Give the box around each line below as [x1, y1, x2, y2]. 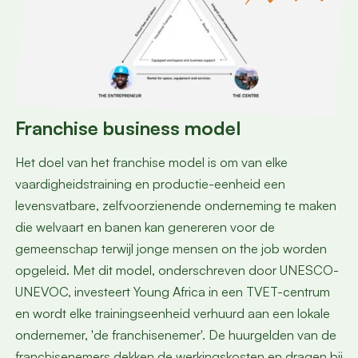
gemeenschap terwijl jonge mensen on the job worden [14, 241, 327, 257]
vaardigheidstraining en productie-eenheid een [14, 176, 285, 193]
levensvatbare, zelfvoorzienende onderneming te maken [14, 197, 336, 214]
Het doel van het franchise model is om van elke [14, 154, 288, 171]
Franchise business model [14, 115, 241, 140]
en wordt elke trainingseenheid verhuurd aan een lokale [14, 305, 330, 322]
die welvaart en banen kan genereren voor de [14, 219, 275, 236]
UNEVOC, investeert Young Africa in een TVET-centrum [14, 284, 330, 300]
